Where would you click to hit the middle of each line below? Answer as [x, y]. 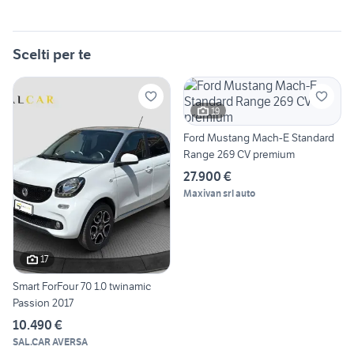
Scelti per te [52, 55]
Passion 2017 [43, 302]
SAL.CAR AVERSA [50, 341]
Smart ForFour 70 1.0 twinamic [82, 286]
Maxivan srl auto [219, 194]
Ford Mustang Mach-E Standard [259, 138]
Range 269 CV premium [239, 154]
